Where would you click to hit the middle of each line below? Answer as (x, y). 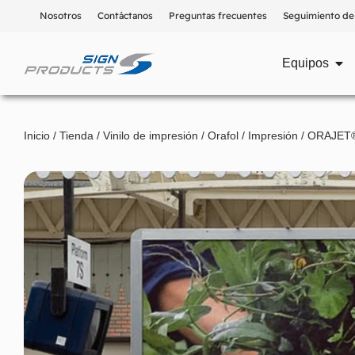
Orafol (223, 136)
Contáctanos (125, 15)
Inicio (37, 136)
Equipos (306, 63)
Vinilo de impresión (151, 136)
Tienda (76, 136)
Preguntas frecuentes (218, 15)
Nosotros (61, 15)
